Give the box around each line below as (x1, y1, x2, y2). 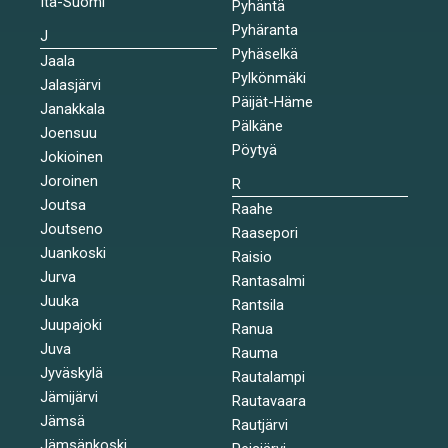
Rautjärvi (231, 415, 288, 434)
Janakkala (40, 99, 105, 118)
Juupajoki (40, 315, 102, 334)
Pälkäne (231, 116, 283, 135)
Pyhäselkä (231, 44, 298, 63)
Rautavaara (231, 391, 306, 410)
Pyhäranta (231, 20, 298, 39)
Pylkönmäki (231, 68, 306, 87)
